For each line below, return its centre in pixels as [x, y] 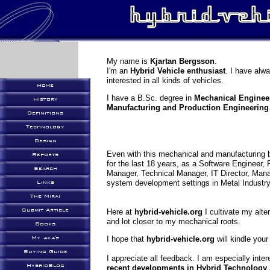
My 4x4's [45, 237]
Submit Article [45, 210]
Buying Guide [45, 251]
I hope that [127, 239]
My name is [128, 61]
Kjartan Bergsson [182, 61]
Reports [45, 154]
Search [45, 168]
